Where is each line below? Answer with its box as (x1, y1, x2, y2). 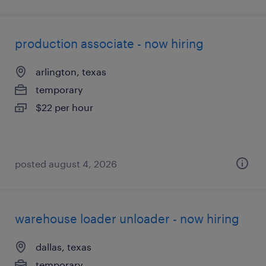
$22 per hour (36, 102, 93, 113)
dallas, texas (36, 241, 91, 252)
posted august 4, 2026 (15, 158, 117, 169)
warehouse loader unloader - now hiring (15, 211, 239, 226)
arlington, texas (36, 66, 106, 77)
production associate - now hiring (15, 36, 204, 50)
